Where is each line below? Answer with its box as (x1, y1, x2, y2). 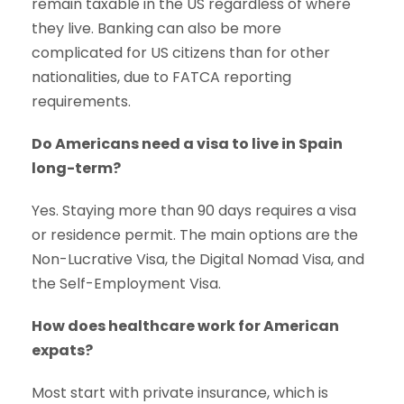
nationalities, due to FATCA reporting (32, 67, 291, 88)
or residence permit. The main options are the (32, 225, 358, 246)
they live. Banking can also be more (32, 18, 281, 40)
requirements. (32, 91, 131, 113)
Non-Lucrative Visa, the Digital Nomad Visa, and (32, 249, 364, 271)
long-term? (32, 158, 121, 179)
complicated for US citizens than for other (32, 42, 330, 64)
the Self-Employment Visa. (32, 273, 221, 295)
